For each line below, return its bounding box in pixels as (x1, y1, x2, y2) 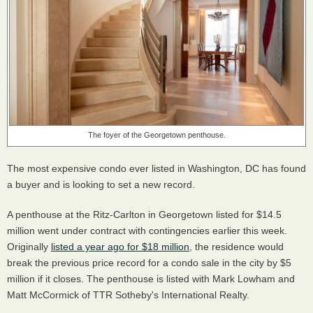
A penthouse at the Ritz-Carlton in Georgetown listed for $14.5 (7, 209, 282, 220)
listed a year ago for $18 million (51, 241, 189, 252)
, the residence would (189, 241, 284, 252)
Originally (7, 241, 51, 252)
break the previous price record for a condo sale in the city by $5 (7, 257, 291, 268)
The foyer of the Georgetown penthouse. (87, 130, 226, 139)
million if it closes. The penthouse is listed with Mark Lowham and (7, 273, 295, 284)
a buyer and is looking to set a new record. (7, 179, 198, 190)
